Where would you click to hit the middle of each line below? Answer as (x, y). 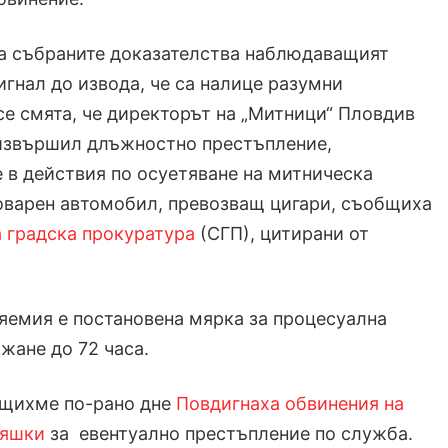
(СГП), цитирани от (282, 234)
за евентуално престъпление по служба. (229, 434)
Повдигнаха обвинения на (290, 404)
